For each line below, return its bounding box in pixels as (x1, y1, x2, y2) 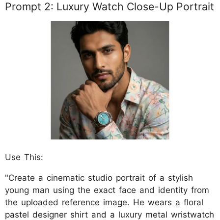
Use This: (5, 152, 43, 163)
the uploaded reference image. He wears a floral (5, 197, 203, 208)
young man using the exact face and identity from (5, 185, 209, 195)
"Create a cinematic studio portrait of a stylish (5, 173, 193, 183)
